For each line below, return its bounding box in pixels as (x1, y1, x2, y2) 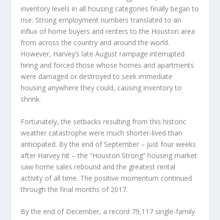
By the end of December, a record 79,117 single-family (21, 207, 195, 217)
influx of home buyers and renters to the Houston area (21, 27, 195, 36)
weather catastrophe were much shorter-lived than (21, 128, 183, 137)
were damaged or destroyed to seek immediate (21, 72, 173, 82)
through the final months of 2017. (21, 184, 128, 194)
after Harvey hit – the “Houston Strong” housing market (21, 150, 197, 160)
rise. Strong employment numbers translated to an (21, 15, 182, 25)
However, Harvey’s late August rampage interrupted (21, 49, 185, 59)
